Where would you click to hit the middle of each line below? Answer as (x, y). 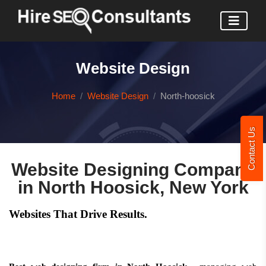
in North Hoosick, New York (133, 187)
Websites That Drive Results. (78, 214)
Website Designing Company (133, 170)
